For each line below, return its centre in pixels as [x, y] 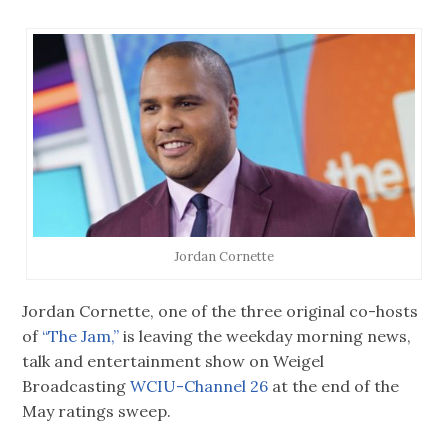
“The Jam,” [81, 336]
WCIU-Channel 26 [199, 386]
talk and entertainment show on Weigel [173, 361]
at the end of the [334, 386]
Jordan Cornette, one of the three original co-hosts [220, 311]
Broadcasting [76, 386]
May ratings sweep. [97, 411]
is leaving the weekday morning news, [265, 336]
